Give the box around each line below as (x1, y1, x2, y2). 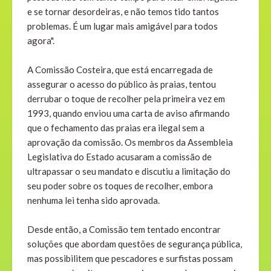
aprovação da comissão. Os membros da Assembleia (27, 137, 233, 148)
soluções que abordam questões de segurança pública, (27, 238, 242, 250)
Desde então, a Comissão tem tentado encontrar (27, 224, 221, 235)
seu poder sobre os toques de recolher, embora (27, 180, 213, 192)
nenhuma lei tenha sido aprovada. (27, 195, 160, 206)
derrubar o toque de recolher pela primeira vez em (27, 93, 225, 105)
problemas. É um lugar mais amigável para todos (27, 21, 218, 32)
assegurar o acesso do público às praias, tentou (27, 79, 216, 90)
